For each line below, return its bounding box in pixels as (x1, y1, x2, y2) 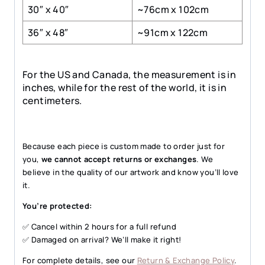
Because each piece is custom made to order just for (22, 141, 225, 152)
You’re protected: (22, 201, 92, 212)
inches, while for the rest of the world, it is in (22, 81, 227, 95)
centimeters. (22, 94, 82, 108)
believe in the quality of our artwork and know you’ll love (22, 167, 239, 178)
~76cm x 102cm (137, 3, 209, 17)
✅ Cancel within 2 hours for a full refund (22, 221, 176, 232)
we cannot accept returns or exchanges (41, 154, 197, 165)
